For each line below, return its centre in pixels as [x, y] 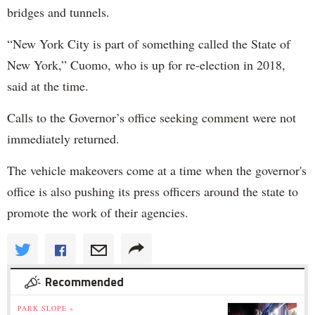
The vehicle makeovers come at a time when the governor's [157, 171]
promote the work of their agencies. [98, 213]
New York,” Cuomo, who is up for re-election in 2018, [146, 65]
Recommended [84, 282]
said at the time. [48, 86]
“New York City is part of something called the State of [149, 44]
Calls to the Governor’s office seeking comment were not [152, 118]
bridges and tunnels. [58, 12]
